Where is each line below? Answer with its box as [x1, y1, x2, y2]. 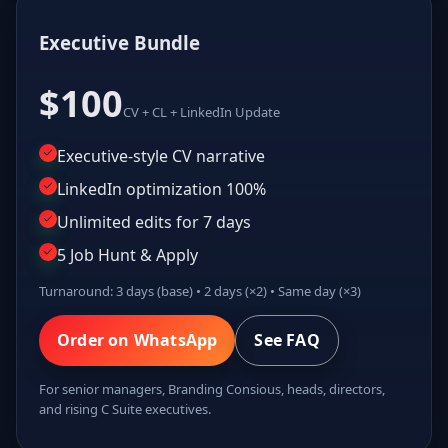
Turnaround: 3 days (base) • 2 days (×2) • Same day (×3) [39, 282, 361, 301]
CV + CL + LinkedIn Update [123, 103, 280, 122]
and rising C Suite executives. [39, 400, 211, 419]
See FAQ [254, 329, 320, 352]
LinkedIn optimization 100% [57, 178, 266, 201]
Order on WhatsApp [57, 329, 218, 352]
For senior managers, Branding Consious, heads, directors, [39, 380, 385, 399]
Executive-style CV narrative [57, 145, 265, 168]
